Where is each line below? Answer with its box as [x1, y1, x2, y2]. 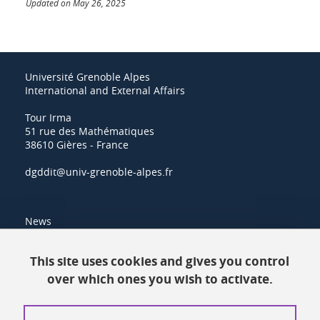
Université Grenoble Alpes [25, 69, 150, 84]
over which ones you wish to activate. [46, 271, 273, 287]
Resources [25, 242, 74, 256]
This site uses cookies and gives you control [30, 253, 290, 269]
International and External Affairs [25, 83, 185, 97]
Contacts [25, 271, 66, 285]
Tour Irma [25, 110, 71, 124]
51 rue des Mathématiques [25, 124, 154, 138]
